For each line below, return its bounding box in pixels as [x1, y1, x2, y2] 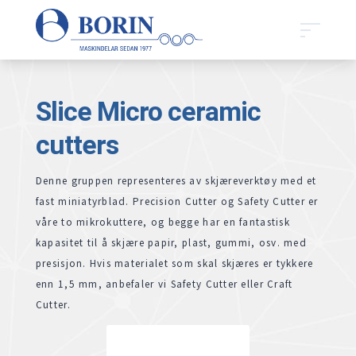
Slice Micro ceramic [35, 96, 261, 127]
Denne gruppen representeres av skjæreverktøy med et [35, 174, 317, 188]
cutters [35, 130, 118, 161]
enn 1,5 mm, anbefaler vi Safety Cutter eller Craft [35, 277, 293, 292]
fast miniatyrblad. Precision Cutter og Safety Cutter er [35, 195, 319, 209]
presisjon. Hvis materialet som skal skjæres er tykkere [35, 257, 314, 271]
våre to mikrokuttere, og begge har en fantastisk [35, 215, 290, 230]
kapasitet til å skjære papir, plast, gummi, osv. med [35, 236, 307, 250]
